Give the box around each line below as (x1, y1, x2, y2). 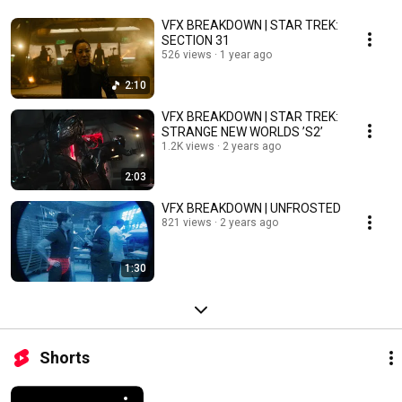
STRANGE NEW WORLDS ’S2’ (162, 125, 323, 140)
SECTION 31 (162, 33, 230, 48)
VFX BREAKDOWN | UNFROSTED (162, 201, 341, 216)
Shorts (39, 348, 90, 368)
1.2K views (162, 140, 214, 153)
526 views (162, 48, 212, 62)
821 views (162, 216, 212, 230)
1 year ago (220, 48, 272, 62)
